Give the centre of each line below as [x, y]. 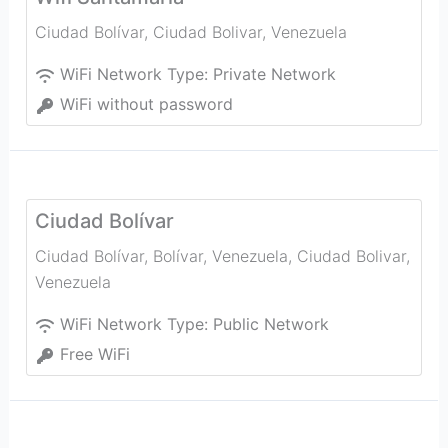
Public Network [270, 324]
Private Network [274, 74]
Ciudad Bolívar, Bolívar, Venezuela [161, 256]
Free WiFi [94, 354]
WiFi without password [146, 104]
